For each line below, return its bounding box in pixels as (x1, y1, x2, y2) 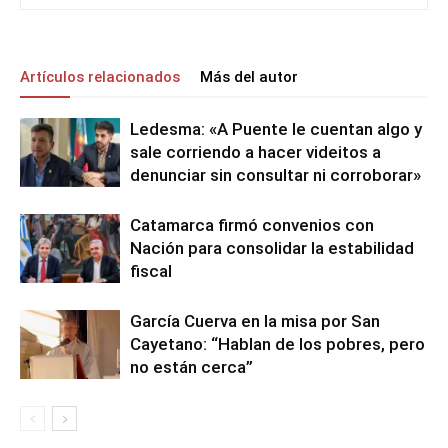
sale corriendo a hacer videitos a (130, 142, 381, 163)
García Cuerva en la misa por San (130, 311, 380, 332)
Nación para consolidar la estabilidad (130, 238, 414, 259)
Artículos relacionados (20, 68, 180, 87)
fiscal (130, 261, 172, 282)
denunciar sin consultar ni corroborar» (130, 165, 421, 186)
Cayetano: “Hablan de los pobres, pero (130, 334, 425, 355)
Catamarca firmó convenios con (130, 215, 374, 236)
